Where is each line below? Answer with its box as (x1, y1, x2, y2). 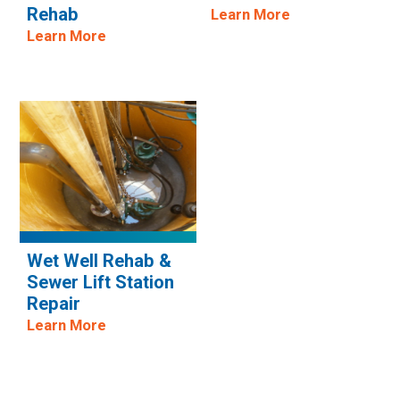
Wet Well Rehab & (26, 249, 171, 271)
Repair (26, 292, 80, 314)
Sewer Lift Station (26, 271, 174, 293)
